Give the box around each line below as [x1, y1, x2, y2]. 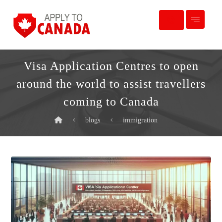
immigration [123, 116, 158, 124]
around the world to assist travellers [16, 77, 206, 90]
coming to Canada [63, 95, 159, 108]
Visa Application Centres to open [23, 59, 199, 72]
